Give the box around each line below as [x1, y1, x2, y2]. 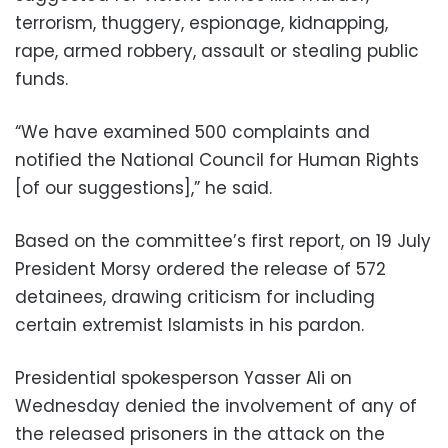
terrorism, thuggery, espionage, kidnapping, [15, 11, 388, 35]
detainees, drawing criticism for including [15, 285, 375, 309]
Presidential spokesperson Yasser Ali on [15, 366, 352, 390]
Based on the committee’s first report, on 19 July [15, 229, 431, 253]
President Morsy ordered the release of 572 [15, 257, 386, 281]
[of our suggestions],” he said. [15, 176, 272, 200]
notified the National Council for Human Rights [15, 148, 419, 172]
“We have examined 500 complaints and [15, 120, 370, 144]
